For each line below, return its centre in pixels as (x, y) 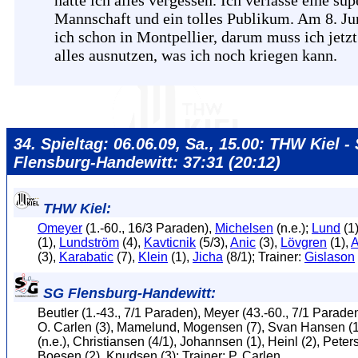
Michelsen (244, 228)
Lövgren (304, 242)
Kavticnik (170, 242)
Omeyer (60, 228)
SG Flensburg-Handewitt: (127, 293)
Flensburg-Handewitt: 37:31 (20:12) (147, 162)
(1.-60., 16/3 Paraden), (149, 228)
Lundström (89, 242)
